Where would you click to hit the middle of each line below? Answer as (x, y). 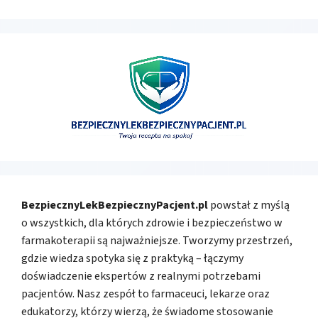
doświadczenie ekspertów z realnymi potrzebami (141, 276)
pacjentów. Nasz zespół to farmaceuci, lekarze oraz (146, 294)
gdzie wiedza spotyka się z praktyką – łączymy (132, 259)
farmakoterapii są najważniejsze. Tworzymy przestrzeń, (157, 241)
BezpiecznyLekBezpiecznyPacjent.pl (115, 205)
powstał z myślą (249, 205)
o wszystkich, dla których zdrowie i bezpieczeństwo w (152, 223)
